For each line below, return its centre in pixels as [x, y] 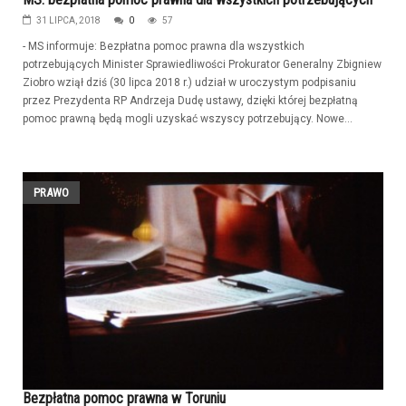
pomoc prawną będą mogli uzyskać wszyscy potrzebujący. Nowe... [188, 118]
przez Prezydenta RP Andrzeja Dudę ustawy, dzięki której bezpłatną [190, 100]
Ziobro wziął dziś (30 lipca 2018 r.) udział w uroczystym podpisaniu [189, 82]
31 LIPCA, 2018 [68, 20]
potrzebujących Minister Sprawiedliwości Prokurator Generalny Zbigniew [202, 64]
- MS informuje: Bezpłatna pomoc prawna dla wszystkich [164, 46]
